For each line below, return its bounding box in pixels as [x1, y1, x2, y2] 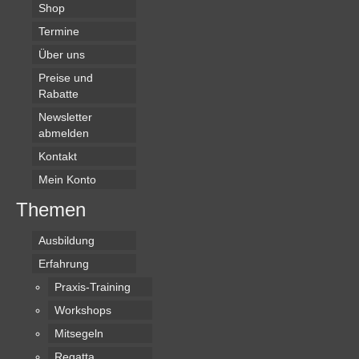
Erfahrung [38, 257, 89, 271]
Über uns [38, 48, 85, 62]
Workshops [54, 304, 111, 317]
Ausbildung [38, 234, 95, 248]
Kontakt [38, 150, 77, 163]
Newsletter [38, 111, 92, 124]
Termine [38, 25, 79, 38]
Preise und [38, 71, 93, 85]
